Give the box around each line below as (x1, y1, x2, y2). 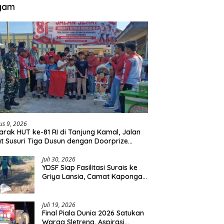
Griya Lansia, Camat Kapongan (42, 172, 147, 181)
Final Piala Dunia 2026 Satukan (42, 208, 144, 218)
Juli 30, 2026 (42, 155, 76, 164)
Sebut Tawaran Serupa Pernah (42, 181, 145, 190)
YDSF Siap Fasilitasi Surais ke (42, 163, 138, 172)
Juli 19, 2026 (42, 200, 76, 209)
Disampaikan (42, 190, 86, 199)
